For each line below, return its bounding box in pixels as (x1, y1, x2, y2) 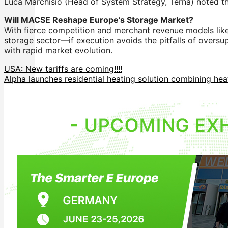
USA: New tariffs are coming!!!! (4, 63, 122, 74)
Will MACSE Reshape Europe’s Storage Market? (4, 14, 193, 25)
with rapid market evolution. (4, 45, 112, 55)
